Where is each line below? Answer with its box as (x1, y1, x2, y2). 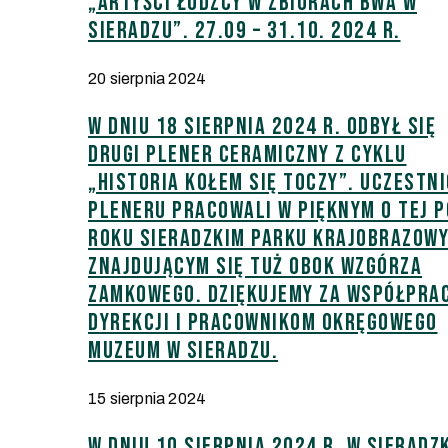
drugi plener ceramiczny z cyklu (88, 139, 407, 169)
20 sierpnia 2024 (88, 70, 207, 88)
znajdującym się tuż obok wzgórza (88, 251, 422, 281)
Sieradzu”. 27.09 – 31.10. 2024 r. (88, 16, 401, 46)
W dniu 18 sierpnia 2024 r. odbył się (88, 111, 436, 141)
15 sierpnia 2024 (88, 389, 207, 407)
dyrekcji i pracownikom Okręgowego (88, 307, 438, 337)
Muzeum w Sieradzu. (88, 335, 278, 365)
